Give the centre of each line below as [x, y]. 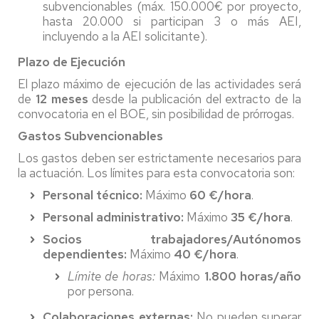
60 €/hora [220, 195]
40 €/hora [205, 254]
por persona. [101, 291]
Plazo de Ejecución [72, 62]
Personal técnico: [93, 195]
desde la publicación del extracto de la [195, 99]
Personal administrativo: [113, 217]
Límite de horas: [111, 276]
